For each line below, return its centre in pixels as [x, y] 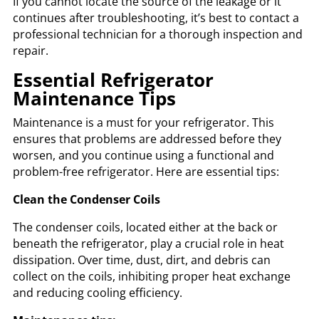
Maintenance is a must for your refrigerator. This [143, 123]
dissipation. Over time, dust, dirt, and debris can [141, 260]
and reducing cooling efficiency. [97, 293]
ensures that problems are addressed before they [147, 139]
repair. [30, 51]
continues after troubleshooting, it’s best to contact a [156, 18]
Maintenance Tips [94, 99]
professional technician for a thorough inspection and [157, 35]
